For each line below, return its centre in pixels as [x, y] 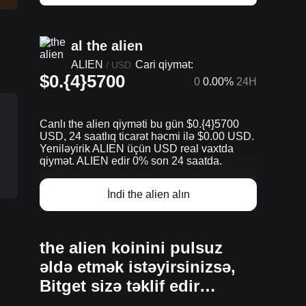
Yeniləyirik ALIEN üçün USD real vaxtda [137, 149]
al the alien [107, 46]
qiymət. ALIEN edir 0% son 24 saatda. [131, 161]
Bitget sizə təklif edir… [128, 286]
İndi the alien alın [148, 194]
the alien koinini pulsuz [131, 248]
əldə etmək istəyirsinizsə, [138, 267]
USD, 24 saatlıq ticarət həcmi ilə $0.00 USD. [147, 136]
